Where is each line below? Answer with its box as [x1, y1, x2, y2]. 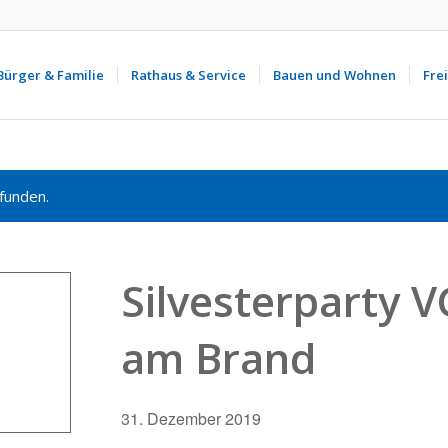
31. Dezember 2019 [121, 407, 261, 430]
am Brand [121, 329, 316, 386]
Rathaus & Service [130, 66, 246, 84]
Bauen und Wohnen [272, 66, 396, 84]
